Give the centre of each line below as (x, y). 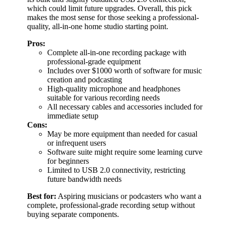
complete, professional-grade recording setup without (111, 205)
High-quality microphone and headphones (114, 89)
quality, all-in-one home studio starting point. (98, 27)
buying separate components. (73, 214)
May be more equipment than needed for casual (122, 134)
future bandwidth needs (84, 179)
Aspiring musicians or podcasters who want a (129, 196)
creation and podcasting (85, 80)
